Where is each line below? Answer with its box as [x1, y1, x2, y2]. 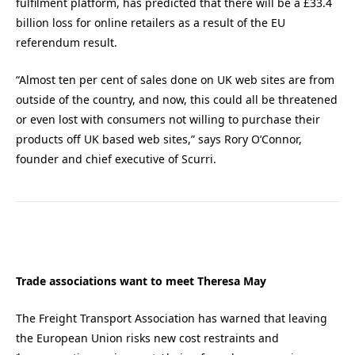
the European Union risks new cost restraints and [16, 330, 279, 345]
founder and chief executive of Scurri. [16, 151, 216, 166]
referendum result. [16, 35, 117, 51]
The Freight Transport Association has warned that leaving [16, 311, 327, 326]
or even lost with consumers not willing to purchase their [16, 111, 320, 127]
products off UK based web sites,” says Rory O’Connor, [16, 131, 302, 147]
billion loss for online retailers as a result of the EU [16, 15, 285, 31]
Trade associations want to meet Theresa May [16, 273, 266, 289]
